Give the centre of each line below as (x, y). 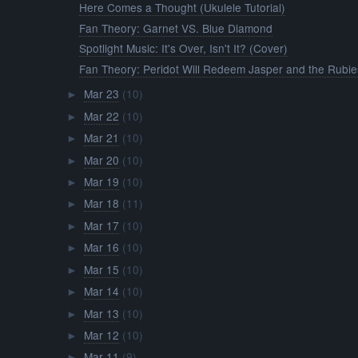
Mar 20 (101, 159)
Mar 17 (101, 225)
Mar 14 (101, 291)
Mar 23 (101, 94)
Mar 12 (101, 335)
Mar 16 (101, 247)
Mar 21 (101, 138)
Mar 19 (101, 182)
